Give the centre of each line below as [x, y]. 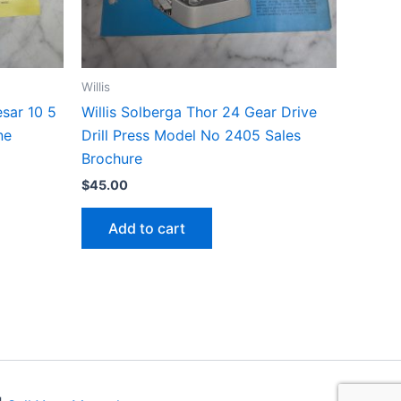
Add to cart [147, 228]
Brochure [112, 159]
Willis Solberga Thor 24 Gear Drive [199, 112]
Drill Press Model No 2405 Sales [191, 136]
